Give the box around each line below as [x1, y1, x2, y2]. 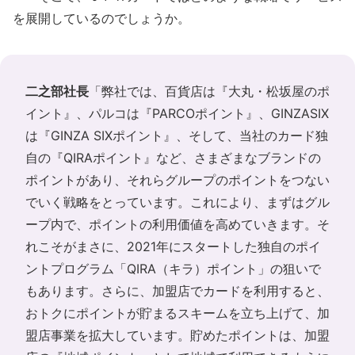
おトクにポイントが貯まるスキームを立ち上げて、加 [25, 305, 330, 321]
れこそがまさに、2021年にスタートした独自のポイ [25, 239, 321, 254]
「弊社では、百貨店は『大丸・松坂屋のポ [89, 83, 330, 99]
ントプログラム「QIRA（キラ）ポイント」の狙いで [25, 261, 321, 277]
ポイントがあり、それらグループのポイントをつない [25, 172, 330, 188]
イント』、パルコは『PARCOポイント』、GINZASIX [25, 105, 329, 121]
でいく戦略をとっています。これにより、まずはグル [25, 194, 330, 210]
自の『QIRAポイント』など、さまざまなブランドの [25, 150, 321, 166]
